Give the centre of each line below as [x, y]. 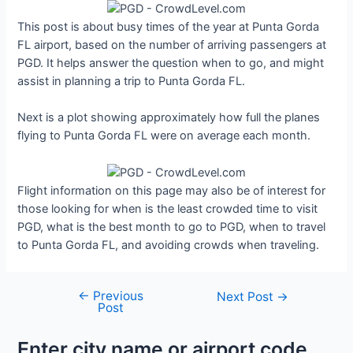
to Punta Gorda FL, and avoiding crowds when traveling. [169, 245]
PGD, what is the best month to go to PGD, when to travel [172, 227]
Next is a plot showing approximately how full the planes [169, 117]
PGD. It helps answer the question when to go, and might [171, 63]
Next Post [247, 297]
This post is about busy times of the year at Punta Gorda [169, 26]
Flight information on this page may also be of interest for [172, 190]
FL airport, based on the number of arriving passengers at [172, 45]
